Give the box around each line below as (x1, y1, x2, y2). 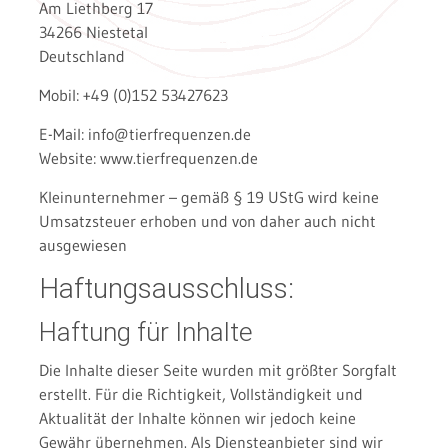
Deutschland (38, 46, 125, 67)
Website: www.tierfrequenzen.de (38, 148, 258, 169)
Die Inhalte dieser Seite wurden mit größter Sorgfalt (38, 360, 397, 381)
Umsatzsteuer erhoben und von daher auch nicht (38, 211, 376, 232)
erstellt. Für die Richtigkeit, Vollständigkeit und (38, 384, 363, 405)
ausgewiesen (38, 235, 127, 256)
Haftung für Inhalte (38, 317, 252, 348)
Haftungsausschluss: (38, 272, 294, 306)
